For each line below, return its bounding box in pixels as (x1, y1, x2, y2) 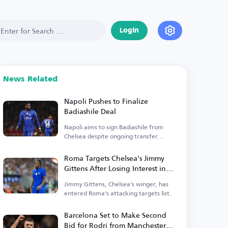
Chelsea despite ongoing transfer (64, 130, 158, 142)
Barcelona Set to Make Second (64, 208, 167, 222)
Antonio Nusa (64, 172, 111, 185)
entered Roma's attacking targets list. (64, 187, 172, 199)
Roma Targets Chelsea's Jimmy (64, 151, 165, 165)
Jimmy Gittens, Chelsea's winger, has (64, 178, 169, 190)
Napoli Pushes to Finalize (64, 94, 149, 108)
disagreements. (64, 139, 109, 151)
